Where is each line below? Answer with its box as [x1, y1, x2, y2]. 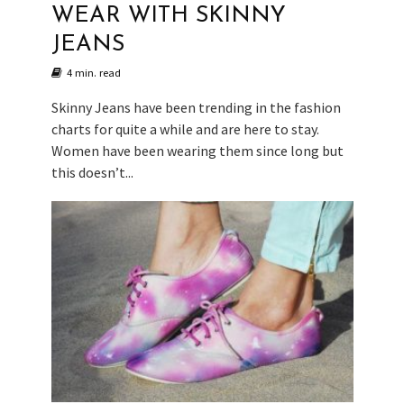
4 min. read [66, 65, 121, 79]
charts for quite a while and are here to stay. [50, 119, 319, 138]
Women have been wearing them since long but [50, 141, 344, 160]
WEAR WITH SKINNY [50, 4, 286, 27]
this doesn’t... [50, 162, 133, 181]
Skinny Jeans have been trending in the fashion [50, 97, 341, 116]
